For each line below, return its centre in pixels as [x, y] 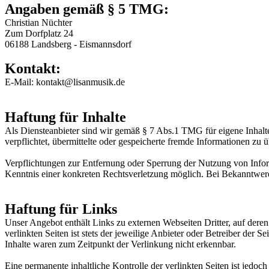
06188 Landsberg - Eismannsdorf [68, 44]
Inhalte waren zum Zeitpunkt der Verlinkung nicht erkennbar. [120, 244]
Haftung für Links [61, 209]
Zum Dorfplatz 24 [39, 33]
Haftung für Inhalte [65, 117]
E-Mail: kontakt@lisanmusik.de [65, 82]
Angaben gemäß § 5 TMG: [87, 9]
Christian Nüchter [38, 23]
